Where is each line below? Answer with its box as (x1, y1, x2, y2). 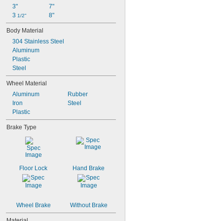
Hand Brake (73, 165, 105, 172)
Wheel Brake (16, 202, 51, 209)
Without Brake (70, 202, 108, 209)
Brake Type (6, 124, 37, 131)
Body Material (6, 27, 43, 34)
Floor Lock (19, 165, 47, 172)
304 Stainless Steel (12, 38, 64, 45)
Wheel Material (6, 80, 47, 87)
